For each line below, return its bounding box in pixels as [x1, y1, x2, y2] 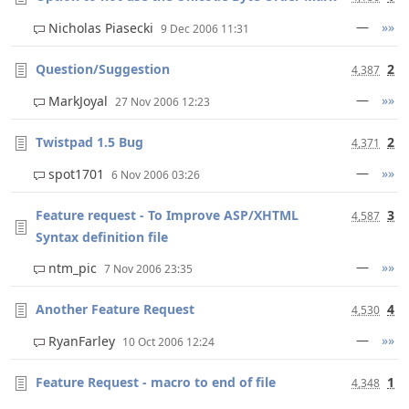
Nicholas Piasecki [45, 19, 161, 37]
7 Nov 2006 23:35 [104, 261, 193, 277]
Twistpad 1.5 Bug [36, 133, 143, 151]
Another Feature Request [36, 300, 194, 318]
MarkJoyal [45, 92, 115, 110]
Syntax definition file [36, 228, 168, 246]
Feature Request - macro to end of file [36, 373, 276, 391]
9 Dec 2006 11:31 [161, 21, 249, 37]
